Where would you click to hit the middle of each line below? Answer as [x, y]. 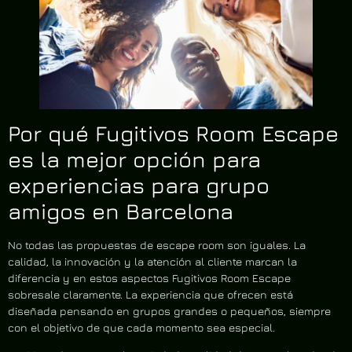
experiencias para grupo [139, 185]
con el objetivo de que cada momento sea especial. [141, 327]
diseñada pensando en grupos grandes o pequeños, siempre [169, 311]
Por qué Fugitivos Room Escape [173, 133]
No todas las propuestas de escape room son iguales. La [157, 245]
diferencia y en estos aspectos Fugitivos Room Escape [149, 278]
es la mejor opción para [134, 159]
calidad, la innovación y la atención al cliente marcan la [152, 261]
